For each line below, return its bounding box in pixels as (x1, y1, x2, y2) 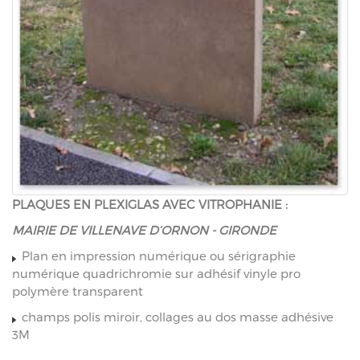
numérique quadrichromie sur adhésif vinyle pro (12, 266, 301, 281)
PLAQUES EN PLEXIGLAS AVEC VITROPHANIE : (12, 197, 288, 212)
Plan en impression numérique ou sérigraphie (18, 248, 296, 264)
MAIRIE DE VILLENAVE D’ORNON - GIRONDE (12, 223, 276, 238)
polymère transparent (12, 284, 143, 299)
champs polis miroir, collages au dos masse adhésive (18, 309, 333, 325)
